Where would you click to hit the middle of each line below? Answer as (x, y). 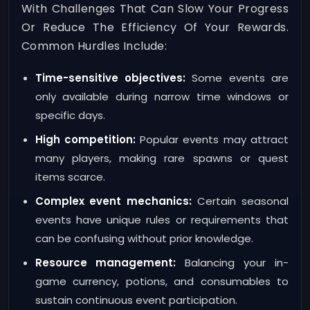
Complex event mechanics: (113, 201)
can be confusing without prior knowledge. (144, 239)
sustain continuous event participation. (136, 300)
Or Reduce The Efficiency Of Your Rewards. (155, 28)
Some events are (237, 77)
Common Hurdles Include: (94, 46)
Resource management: (106, 263)
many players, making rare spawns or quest (162, 158)
